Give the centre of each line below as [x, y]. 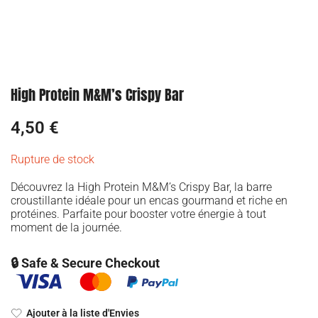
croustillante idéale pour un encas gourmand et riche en [149, 201]
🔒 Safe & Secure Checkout [85, 263]
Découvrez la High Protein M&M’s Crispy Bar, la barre [141, 187]
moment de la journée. [66, 227]
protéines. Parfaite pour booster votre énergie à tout [138, 214]
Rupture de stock [53, 159]
